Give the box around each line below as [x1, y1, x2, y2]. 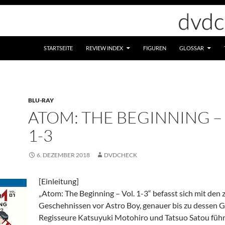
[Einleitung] [39, 176, 79, 186]
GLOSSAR [179, 45, 204, 51]
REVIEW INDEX [86, 45, 123, 51]
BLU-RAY [28, 96, 54, 104]
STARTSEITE [44, 45, 73, 51]
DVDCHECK [104, 151, 137, 159]
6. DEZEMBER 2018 [37, 151, 90, 159]
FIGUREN [143, 45, 166, 51]
